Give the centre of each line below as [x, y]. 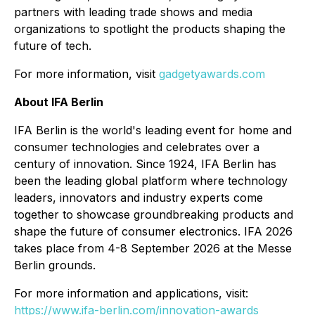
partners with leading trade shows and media [133, 12]
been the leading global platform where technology [151, 181]
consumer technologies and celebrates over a [137, 147]
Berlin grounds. [55, 265]
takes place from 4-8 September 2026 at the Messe [153, 249]
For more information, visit [86, 74]
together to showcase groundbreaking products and [154, 215]
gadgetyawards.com [212, 74]
